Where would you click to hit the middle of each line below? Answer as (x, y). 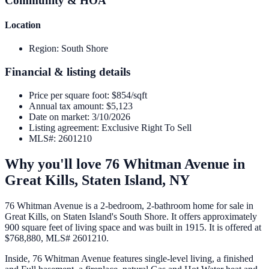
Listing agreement (63, 127)
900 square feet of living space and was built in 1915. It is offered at (133, 227)
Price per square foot (68, 95)
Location (23, 25)
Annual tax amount (65, 106)
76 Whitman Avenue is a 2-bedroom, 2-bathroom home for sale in (129, 205)
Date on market (58, 116)
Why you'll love (55, 164)
